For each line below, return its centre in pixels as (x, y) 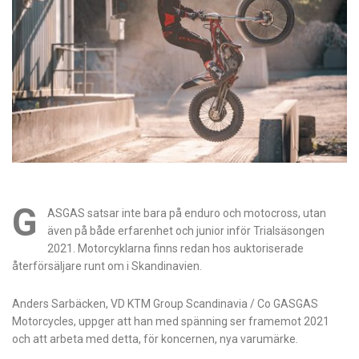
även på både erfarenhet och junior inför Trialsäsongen (186, 230)
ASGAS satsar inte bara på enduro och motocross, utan (186, 213)
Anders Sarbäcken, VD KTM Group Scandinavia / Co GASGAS (165, 303)
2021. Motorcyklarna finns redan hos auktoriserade (175, 248)
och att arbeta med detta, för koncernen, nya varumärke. (155, 339)
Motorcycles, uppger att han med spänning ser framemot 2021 (171, 321)
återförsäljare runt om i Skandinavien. (107, 266)
